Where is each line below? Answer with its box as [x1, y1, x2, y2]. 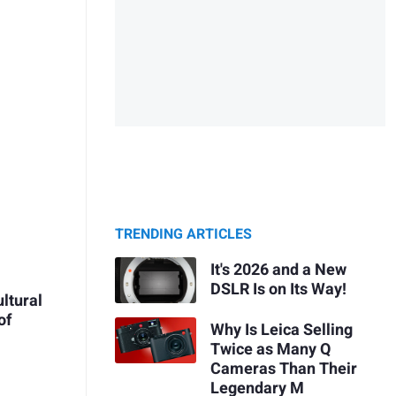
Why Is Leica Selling [209, 317, 353, 342]
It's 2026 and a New [209, 257, 346, 282]
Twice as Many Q [209, 337, 331, 362]
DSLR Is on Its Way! [209, 277, 346, 301]
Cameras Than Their [209, 356, 357, 381]
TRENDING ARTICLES [115, 224, 252, 246]
